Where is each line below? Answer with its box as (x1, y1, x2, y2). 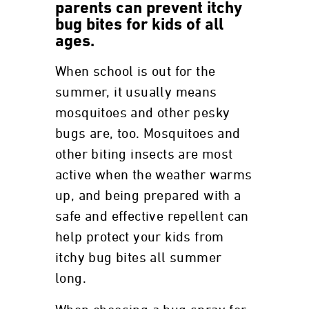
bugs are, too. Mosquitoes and (55, 127, 241, 141)
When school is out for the (55, 65, 216, 79)
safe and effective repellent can (55, 210, 249, 223)
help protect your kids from (55, 230, 224, 244)
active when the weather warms (55, 168, 252, 182)
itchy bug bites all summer (55, 251, 222, 265)
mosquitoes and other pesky (55, 106, 230, 120)
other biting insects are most (55, 148, 233, 161)
